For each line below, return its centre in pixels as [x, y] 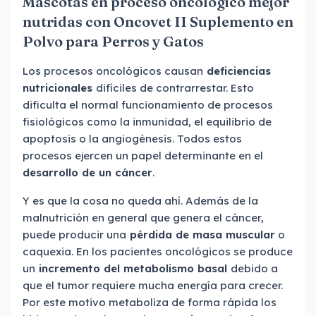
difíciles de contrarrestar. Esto [175, 88]
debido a [254, 268]
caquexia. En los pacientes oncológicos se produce [158, 251]
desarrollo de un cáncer [87, 172]
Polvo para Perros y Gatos [113, 41]
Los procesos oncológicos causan [113, 71]
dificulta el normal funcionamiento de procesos [148, 105]
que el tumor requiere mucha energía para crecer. [153, 285]
